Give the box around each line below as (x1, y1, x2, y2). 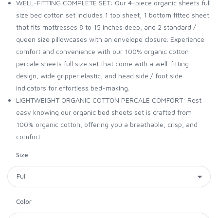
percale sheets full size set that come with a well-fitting (16, 59, 189, 68)
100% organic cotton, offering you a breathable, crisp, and (16, 120, 198, 129)
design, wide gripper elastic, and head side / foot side (16, 72, 182, 80)
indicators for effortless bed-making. (16, 84, 129, 92)
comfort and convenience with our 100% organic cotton (16, 47, 189, 56)
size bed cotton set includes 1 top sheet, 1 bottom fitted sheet (16, 11, 209, 19)
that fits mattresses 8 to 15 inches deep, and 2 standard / (16, 23, 196, 32)
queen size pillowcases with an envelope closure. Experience (16, 35, 204, 44)
